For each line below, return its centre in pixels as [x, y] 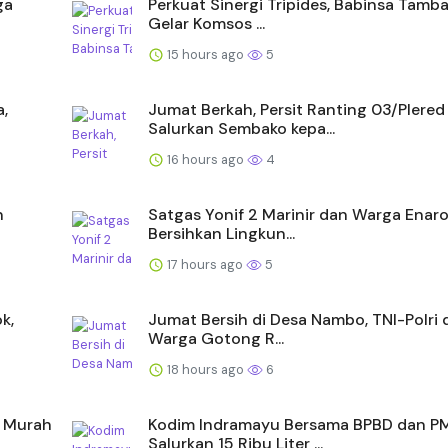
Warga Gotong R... [216, 338]
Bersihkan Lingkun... [221, 233]
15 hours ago [205, 54]
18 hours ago [205, 369]
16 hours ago [205, 159]
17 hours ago [205, 264]
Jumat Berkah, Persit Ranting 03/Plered [296, 109]
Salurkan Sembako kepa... [241, 128]
